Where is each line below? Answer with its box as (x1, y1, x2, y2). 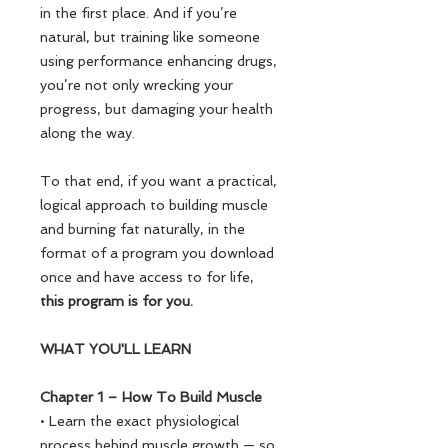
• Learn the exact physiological (40, 413, 239, 429)
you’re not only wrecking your (40, 77, 233, 93)
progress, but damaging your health (40, 101, 273, 117)
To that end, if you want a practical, (40, 173, 277, 189)
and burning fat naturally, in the (40, 221, 245, 237)
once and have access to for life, (40, 269, 254, 285)
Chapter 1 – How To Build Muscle (40, 389, 262, 405)
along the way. (40, 125, 135, 141)
